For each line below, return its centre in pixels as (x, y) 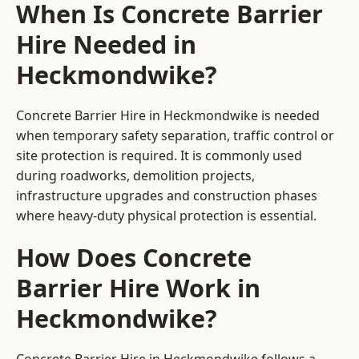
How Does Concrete (134, 258)
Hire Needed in (106, 44)
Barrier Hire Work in (138, 288)
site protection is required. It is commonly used (159, 156)
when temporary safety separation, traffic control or (175, 136)
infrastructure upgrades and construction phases (167, 196)
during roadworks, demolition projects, (135, 176)
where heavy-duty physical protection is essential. (166, 216)
